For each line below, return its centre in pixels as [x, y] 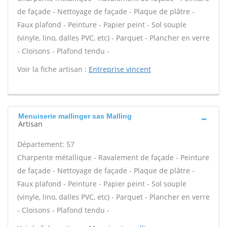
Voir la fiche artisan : [53, 69]
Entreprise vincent [120, 69]
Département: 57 [46, 144]
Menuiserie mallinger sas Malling [75, 116]
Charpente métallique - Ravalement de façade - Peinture [113, 157]
